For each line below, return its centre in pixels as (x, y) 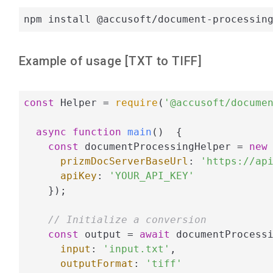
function (97, 132)
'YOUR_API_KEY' (152, 175)
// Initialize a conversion (127, 219)
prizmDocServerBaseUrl (124, 161)
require (136, 102)
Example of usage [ (74, 61)
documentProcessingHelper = (164, 146)
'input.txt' (136, 249)
